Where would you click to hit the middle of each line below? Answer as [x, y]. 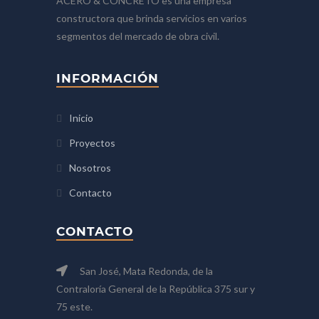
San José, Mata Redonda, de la [145, 271]
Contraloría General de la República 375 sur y [156, 288]
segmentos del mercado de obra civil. [138, 36]
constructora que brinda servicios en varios [152, 18]
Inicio [81, 117]
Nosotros [90, 167]
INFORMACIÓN [108, 78]
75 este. [74, 306]
